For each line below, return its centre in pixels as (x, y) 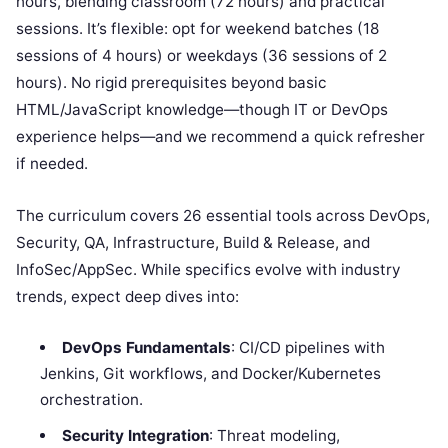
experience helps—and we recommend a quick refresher (220, 136)
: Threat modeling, (274, 435)
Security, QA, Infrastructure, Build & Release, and (193, 242)
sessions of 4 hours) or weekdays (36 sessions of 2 (201, 55)
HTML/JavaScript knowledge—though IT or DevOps (202, 109)
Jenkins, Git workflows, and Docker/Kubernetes (211, 373)
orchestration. (92, 399)
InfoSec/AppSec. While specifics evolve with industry (208, 269)
